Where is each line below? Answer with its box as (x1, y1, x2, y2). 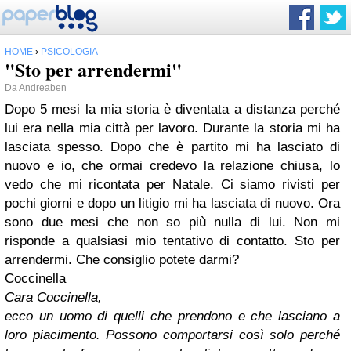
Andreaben (19, 82, 67, 93)
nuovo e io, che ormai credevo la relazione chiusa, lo (5, 158, 340, 173)
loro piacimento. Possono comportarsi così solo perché (5, 327, 340, 342)
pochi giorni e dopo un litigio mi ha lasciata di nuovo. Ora (5, 196, 340, 211)
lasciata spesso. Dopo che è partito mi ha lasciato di (5, 139, 340, 154)
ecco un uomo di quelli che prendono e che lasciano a (5, 309, 340, 324)
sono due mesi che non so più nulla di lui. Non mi (5, 215, 340, 230)
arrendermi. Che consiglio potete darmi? (5, 252, 239, 267)
